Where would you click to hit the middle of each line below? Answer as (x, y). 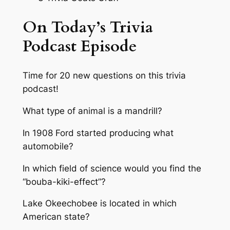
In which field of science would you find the (112, 168)
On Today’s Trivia (88, 27)
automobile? (48, 146)
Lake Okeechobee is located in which (99, 204)
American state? (56, 217)
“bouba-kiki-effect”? (64, 181)
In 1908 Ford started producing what (98, 133)
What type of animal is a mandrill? (92, 111)
